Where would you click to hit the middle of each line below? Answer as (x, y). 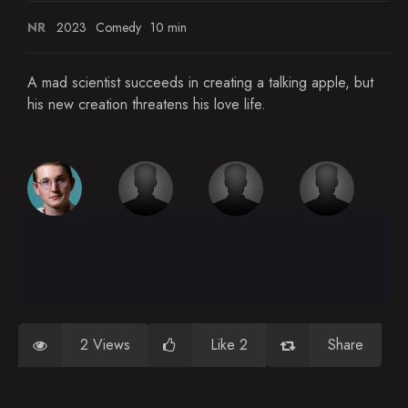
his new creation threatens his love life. (147, 104)
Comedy (118, 27)
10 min (168, 27)
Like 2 (229, 345)
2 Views (105, 345)
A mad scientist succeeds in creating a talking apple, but (200, 82)
